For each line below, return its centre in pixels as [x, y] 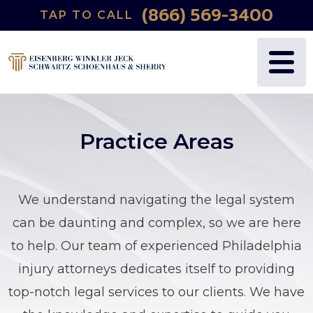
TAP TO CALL [87, 15]
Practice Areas [156, 141]
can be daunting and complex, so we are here [156, 223]
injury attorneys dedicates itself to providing [156, 269]
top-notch [41, 292]
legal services [116, 292]
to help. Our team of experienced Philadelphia [156, 246]
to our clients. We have [232, 292]
